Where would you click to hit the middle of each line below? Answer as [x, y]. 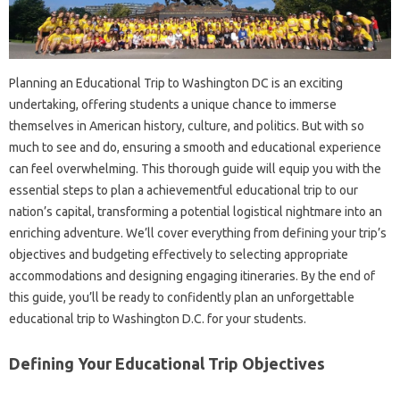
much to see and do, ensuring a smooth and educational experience [195, 147]
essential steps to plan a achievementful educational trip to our [183, 190]
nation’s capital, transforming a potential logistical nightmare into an [196, 211]
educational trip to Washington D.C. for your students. [158, 318]
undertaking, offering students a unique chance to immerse [173, 104]
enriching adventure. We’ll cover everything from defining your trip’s [198, 233]
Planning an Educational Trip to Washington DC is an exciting [176, 83]
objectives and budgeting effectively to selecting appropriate [179, 254]
